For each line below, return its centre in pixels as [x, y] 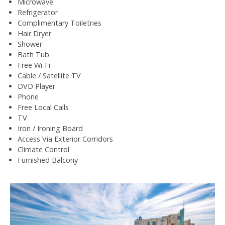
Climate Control [43, 149]
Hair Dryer [34, 33]
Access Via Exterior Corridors [65, 139]
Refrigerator [38, 12]
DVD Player [36, 86]
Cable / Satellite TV [49, 75]
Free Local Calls [43, 107]
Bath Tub [33, 54]
